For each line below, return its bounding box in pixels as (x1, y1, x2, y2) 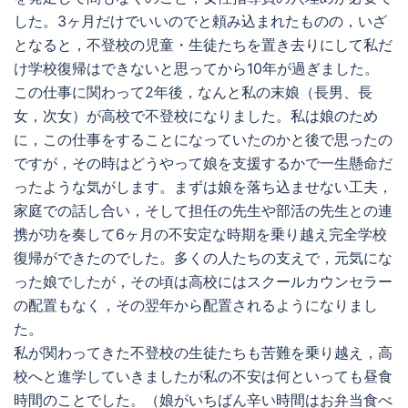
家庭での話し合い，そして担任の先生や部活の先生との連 (14, 201, 393, 219)
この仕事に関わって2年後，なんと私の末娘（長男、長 (14, 83, 372, 101)
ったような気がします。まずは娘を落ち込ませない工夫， (14, 178, 393, 196)
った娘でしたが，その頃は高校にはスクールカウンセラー (14, 272, 393, 291)
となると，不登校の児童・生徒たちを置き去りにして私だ (14, 36, 393, 54)
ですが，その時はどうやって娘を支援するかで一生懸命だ (14, 154, 393, 172)
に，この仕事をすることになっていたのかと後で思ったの (14, 130, 393, 148)
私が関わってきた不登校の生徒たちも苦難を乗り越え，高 (14, 343, 393, 362)
